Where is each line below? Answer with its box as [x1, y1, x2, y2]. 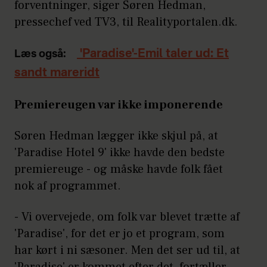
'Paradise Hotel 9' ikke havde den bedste [14, 144, 225, 160]
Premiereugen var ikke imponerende [14, 97, 223, 113]
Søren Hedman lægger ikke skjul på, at [14, 128, 218, 144]
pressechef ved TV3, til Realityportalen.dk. [14, 14, 238, 30]
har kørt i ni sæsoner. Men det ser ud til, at [14, 242, 240, 258]
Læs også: [14, 48, 66, 60]
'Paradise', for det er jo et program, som [14, 225, 225, 241]
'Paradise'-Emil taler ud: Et [77, 48, 229, 60]
